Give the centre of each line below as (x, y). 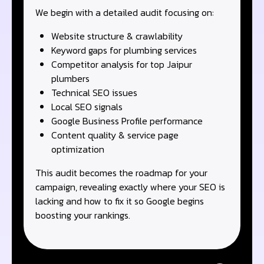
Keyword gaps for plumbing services (124, 50)
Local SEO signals (87, 106)
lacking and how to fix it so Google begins (120, 201)
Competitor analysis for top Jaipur (122, 64)
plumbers (71, 78)
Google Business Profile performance (127, 121)
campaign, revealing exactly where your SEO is (130, 187)
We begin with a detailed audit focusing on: (125, 12)
